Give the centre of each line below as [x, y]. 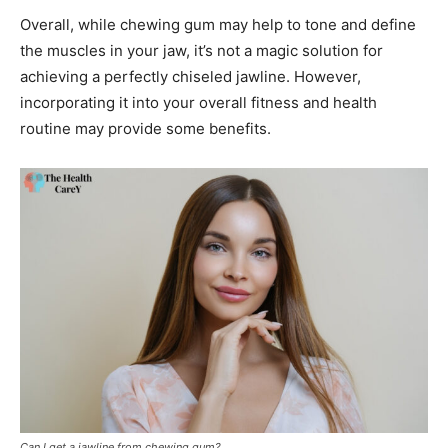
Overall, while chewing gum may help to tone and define [218, 25]
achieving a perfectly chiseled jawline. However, [190, 77]
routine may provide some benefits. [145, 129]
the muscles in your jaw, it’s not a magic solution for [201, 51]
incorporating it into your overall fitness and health [198, 103]
